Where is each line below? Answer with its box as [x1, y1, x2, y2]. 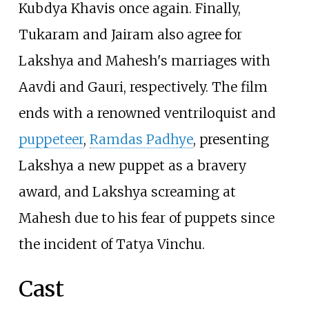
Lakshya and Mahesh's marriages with [18, 52, 270, 69]
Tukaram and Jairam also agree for [18, 26, 242, 43]
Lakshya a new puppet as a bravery [18, 157, 246, 174]
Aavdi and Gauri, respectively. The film [18, 78, 268, 95]
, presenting [192, 130, 269, 148]
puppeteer [18, 130, 83, 148]
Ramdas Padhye [89, 130, 193, 148]
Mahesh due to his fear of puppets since [18, 209, 275, 226]
